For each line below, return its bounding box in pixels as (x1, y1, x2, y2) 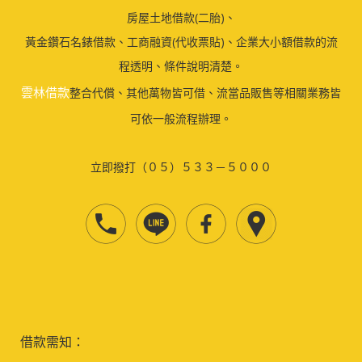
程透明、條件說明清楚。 (119, 58, 243, 74)
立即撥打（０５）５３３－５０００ (90, 159, 271, 175)
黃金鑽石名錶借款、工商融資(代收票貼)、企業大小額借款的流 (24, 34, 338, 49)
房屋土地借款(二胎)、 (126, 10, 236, 25)
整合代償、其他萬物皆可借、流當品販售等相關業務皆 (69, 85, 341, 100)
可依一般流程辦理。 (130, 111, 232, 126)
